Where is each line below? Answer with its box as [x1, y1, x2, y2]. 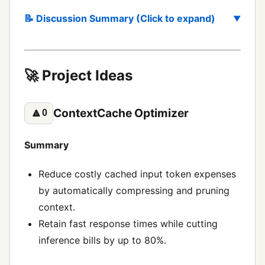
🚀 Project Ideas [24, 66, 132, 84]
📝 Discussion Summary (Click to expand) [24, 12, 215, 24]
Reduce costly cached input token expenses [38, 168, 236, 180]
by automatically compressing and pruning [38, 185, 230, 197]
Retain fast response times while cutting [38, 218, 218, 230]
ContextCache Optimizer [53, 106, 189, 121]
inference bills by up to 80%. [38, 234, 166, 247]
